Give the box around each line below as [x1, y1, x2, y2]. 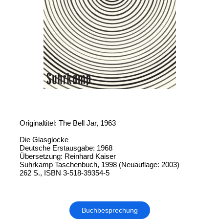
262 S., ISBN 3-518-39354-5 [20, 169, 109, 177]
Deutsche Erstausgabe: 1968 [20, 144, 112, 153]
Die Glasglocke [20, 135, 68, 144]
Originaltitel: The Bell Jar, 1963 [20, 119, 116, 128]
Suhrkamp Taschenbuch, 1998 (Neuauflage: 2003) [20, 160, 179, 169]
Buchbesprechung [81, 206, 138, 215]
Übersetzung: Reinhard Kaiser [20, 152, 116, 161]
